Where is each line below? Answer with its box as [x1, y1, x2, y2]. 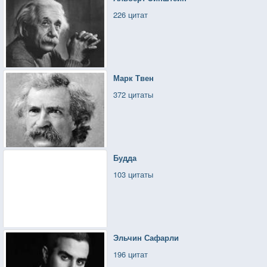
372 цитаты [113, 88, 154, 100]
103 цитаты [113, 168, 154, 180]
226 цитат [113, 8, 148, 20]
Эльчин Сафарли [113, 231, 179, 243]
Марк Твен [113, 72, 154, 83]
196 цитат [113, 248, 148, 260]
